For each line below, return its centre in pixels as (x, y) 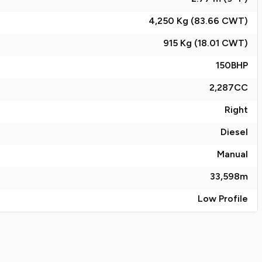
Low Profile (223, 199)
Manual (232, 154)
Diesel (234, 132)
